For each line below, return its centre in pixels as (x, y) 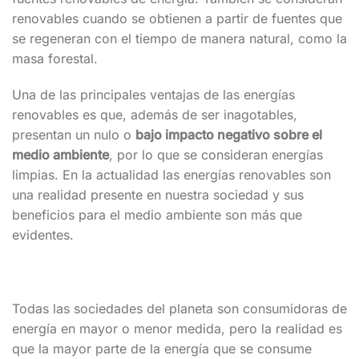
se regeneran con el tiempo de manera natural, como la (179, 38)
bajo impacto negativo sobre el (229, 135)
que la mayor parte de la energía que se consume (162, 348)
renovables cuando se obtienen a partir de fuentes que (177, 18)
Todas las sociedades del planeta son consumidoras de (179, 308)
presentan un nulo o (74, 135)
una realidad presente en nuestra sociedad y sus (158, 195)
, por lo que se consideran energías (216, 155)
